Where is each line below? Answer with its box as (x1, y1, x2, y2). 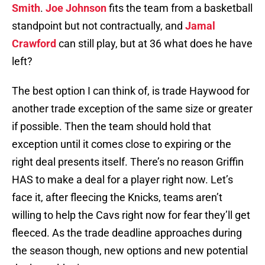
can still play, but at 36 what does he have (56, 37, 253, 50)
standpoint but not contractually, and (12, 20, 185, 33)
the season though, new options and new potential (12, 244, 248, 257)
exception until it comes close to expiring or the (12, 138, 231, 151)
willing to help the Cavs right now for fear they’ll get (12, 209, 250, 222)
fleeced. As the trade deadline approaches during (12, 227, 242, 240)
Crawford (12, 37, 56, 50)
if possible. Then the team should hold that (12, 120, 211, 133)
